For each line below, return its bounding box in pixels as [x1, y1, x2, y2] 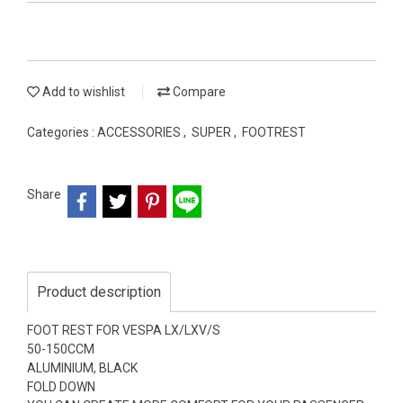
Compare [170, 85, 226, 99]
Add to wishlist [40, 85, 125, 99]
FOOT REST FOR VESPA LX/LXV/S [27, 322, 220, 337]
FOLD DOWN [27, 379, 95, 394]
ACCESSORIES [97, 125, 184, 139]
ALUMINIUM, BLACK [27, 360, 138, 375]
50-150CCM [27, 341, 94, 356]
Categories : [27, 125, 97, 139]
